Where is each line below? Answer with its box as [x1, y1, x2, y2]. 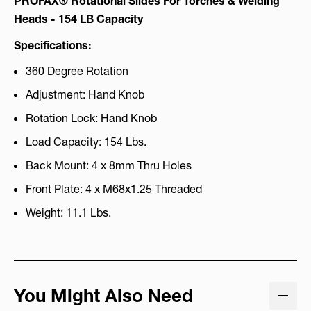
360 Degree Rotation [26, 64, 128, 78]
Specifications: [14, 38, 91, 53]
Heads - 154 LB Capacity [14, 12, 143, 26]
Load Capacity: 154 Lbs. [26, 135, 146, 149]
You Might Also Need [14, 284, 193, 307]
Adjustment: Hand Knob [26, 87, 144, 102]
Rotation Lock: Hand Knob [26, 111, 157, 126]
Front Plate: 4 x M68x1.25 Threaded [26, 182, 202, 196]
